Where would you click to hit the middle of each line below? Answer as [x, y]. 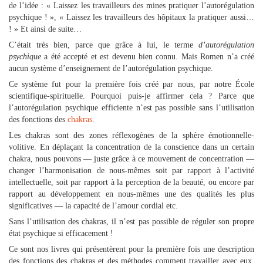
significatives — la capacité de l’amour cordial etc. [93, 206]
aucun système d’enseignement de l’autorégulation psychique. [111, 68]
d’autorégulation [226, 45]
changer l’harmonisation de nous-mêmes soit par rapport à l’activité [131, 171]
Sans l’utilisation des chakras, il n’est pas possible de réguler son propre [131, 222]
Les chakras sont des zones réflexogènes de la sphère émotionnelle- [131, 135]
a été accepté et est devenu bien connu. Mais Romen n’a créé [148, 57]
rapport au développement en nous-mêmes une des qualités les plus [131, 194]
